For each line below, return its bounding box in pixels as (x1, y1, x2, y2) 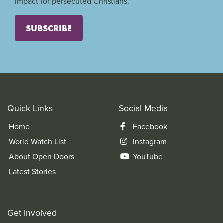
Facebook (133, 121, 167, 132)
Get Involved (7, 206, 57, 219)
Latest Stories (9, 166, 56, 177)
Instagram (133, 136, 167, 147)
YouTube (133, 151, 163, 162)
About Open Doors (9, 151, 74, 162)
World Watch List (9, 136, 66, 147)
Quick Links (7, 102, 53, 114)
